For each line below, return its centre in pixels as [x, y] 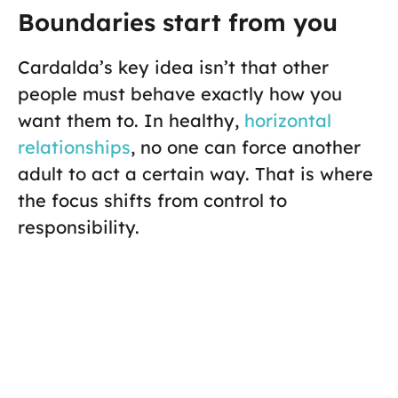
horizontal [288, 121]
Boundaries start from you [178, 23]
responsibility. [79, 227]
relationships [74, 147]
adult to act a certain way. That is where [195, 174]
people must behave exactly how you [180, 94]
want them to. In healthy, [131, 121]
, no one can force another [246, 147]
